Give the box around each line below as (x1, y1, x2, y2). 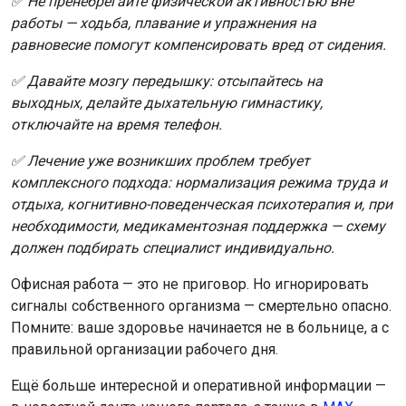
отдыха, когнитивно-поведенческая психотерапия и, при (11, 195, 392, 213)
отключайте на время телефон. (11, 115, 222, 133)
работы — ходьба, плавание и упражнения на (11, 14, 316, 32)
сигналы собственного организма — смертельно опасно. (11, 296, 391, 314)
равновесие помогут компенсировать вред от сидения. (11, 35, 386, 53)
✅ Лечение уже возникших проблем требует (11, 151, 310, 169)
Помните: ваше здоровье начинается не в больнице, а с (11, 318, 389, 336)
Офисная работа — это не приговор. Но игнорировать (11, 275, 369, 293)
